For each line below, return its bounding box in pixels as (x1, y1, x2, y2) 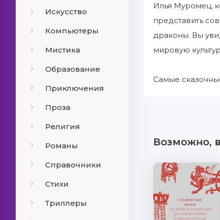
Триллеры (45, 198, 87, 208)
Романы (45, 141, 78, 150)
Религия (45, 122, 80, 131)
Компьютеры (45, 26, 99, 35)
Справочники (45, 160, 101, 169)
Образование (45, 64, 100, 74)
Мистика (45, 45, 80, 55)
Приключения (45, 83, 104, 93)
